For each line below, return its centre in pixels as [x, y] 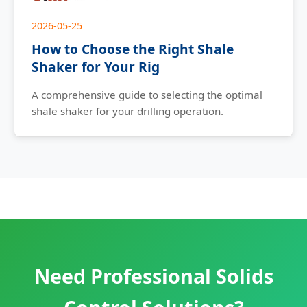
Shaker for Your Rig [96, 67]
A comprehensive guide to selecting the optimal [147, 95]
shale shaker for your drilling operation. [127, 111]
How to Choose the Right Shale [133, 49]
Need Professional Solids [153, 276]
